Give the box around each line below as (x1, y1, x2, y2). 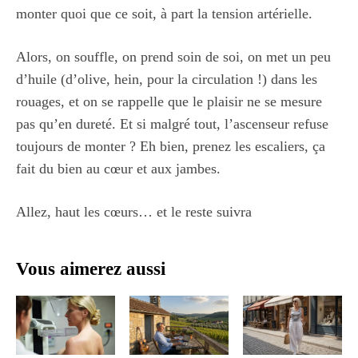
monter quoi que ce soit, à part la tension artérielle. (16, 5, 312, 22)
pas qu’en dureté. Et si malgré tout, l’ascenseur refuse (16, 115, 328, 132)
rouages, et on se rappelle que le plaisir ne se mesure (16, 93, 322, 109)
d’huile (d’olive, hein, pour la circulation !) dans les (16, 70, 317, 87)
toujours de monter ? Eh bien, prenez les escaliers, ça (16, 137, 325, 154)
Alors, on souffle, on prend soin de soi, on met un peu (16, 48, 331, 65)
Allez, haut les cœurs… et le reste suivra (16, 203, 252, 220)
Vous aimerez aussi (16, 258, 165, 279)
